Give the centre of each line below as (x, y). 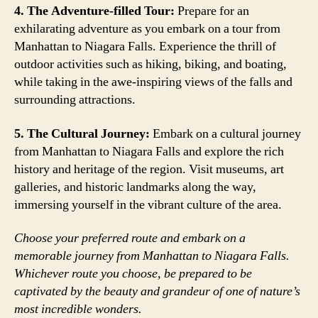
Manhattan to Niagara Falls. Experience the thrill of (145, 46)
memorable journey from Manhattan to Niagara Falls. (152, 256)
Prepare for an (212, 11)
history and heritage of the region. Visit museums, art (149, 169)
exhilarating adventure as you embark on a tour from (147, 29)
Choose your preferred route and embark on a (130, 238)
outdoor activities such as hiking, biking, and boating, (150, 64)
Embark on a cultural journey (225, 133)
